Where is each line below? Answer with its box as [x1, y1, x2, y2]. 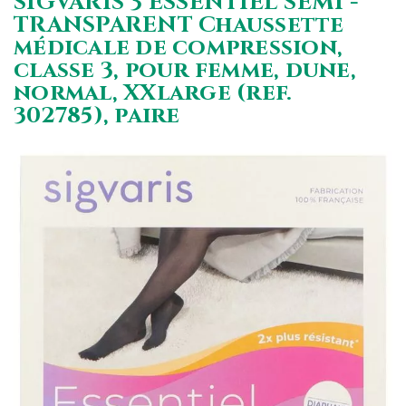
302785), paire [14, 101, 180, 130]
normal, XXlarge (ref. [14, 78, 293, 108]
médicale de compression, [14, 33, 343, 63]
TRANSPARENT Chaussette [14, 10, 344, 40]
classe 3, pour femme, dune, [14, 55, 356, 85]
